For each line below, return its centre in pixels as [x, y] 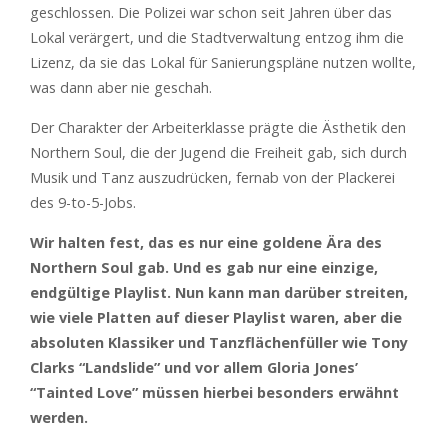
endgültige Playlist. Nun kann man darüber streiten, [219, 292]
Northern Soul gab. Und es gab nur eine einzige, [204, 267]
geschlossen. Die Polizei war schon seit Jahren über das [211, 12]
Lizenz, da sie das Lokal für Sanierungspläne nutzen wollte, [223, 62]
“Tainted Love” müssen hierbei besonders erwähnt [214, 392]
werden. [59, 417]
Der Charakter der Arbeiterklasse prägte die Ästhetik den [218, 127]
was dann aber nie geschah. [121, 87]
